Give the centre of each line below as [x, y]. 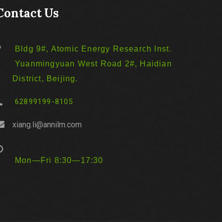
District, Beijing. [45, 79]
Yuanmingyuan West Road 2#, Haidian [93, 64]
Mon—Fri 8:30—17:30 [59, 160]
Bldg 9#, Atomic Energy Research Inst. [95, 49]
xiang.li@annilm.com [47, 125]
